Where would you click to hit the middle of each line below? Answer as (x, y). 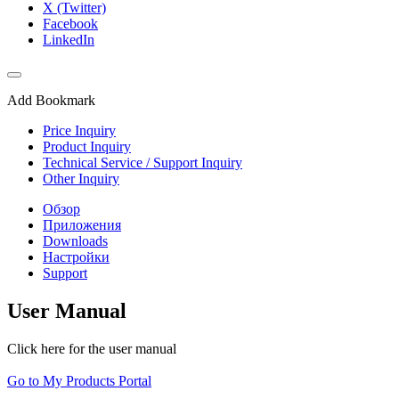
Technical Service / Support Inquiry (142, 163)
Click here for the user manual (92, 349)
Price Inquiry (79, 131)
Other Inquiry (81, 179)
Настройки (76, 257)
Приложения (82, 225)
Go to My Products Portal (79, 381)
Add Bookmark (51, 101)
